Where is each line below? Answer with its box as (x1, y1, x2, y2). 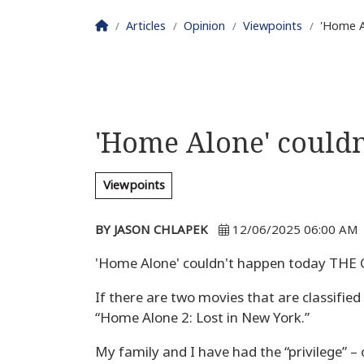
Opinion (184, 19, 225, 32)
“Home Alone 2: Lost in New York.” (95, 310, 310, 326)
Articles (126, 19, 166, 32)
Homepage (107, 19, 168, 32)
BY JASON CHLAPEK (95, 223, 208, 237)
